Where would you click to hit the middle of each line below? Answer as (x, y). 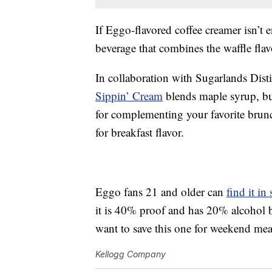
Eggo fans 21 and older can (161, 192)
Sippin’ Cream (129, 96)
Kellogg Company (131, 254)
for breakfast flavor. (140, 132)
